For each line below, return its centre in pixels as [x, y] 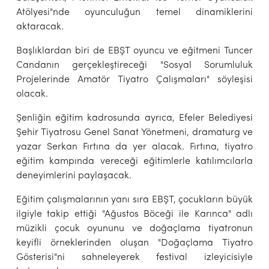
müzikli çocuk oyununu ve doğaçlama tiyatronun [134, 228]
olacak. [32, 94]
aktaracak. [40, 27]
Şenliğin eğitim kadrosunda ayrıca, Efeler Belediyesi [134, 118]
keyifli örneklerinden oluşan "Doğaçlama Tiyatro [134, 243]
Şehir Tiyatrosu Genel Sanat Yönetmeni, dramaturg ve [134, 132]
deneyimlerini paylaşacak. [74, 176]
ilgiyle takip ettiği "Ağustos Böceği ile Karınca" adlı [134, 214]
